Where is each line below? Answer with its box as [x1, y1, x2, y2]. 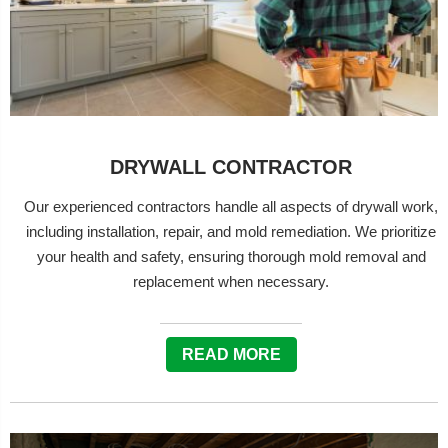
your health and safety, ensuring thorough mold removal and [36, 248, 426, 265]
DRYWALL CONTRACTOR [110, 156, 352, 178]
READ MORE [181, 346, 281, 363]
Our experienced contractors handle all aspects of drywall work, [24, 198, 438, 215]
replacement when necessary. [133, 273, 329, 290]
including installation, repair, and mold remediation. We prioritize [26, 223, 436, 240]
